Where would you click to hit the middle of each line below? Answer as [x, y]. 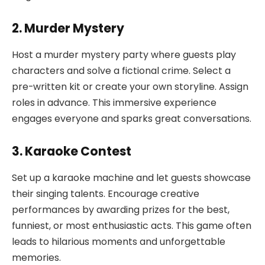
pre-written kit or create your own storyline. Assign [130, 86]
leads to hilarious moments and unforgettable [119, 241]
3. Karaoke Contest [72, 151]
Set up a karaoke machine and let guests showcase [131, 177]
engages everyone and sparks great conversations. [132, 118]
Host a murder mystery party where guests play [124, 54]
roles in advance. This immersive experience [114, 102]
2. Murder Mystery [68, 28]
